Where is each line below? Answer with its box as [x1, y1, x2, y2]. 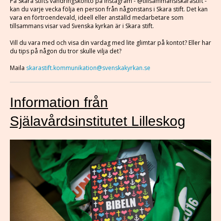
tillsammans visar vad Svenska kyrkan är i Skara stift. [10, 22, 155, 30]
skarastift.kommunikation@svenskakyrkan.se [26, 64, 150, 72]
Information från [10, 95, 108, 110]
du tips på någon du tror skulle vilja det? [10, 47, 121, 55]
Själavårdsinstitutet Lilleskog [10, 113, 185, 129]
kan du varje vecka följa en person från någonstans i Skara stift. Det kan [10, 5, 208, 13]
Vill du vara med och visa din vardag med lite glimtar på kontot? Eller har [10, 38, 211, 47]
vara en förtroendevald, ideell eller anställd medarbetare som [10, 13, 184, 22]
